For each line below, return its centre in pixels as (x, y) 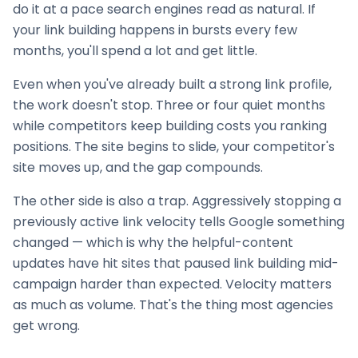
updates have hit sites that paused (123, 263)
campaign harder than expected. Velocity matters (172, 284)
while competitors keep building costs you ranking (170, 126)
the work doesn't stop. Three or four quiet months (169, 105)
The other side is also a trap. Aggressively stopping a (177, 201)
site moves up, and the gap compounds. (138, 167)
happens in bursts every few (207, 30)
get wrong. (46, 326)
